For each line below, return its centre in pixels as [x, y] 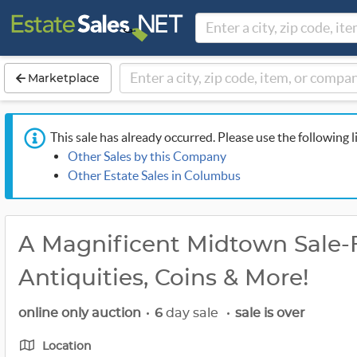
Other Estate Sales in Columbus [154, 175]
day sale [192, 313]
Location [67, 347]
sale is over [270, 313]
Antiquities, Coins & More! [164, 279]
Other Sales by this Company [147, 156]
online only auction [80, 313]
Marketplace [62, 78]
